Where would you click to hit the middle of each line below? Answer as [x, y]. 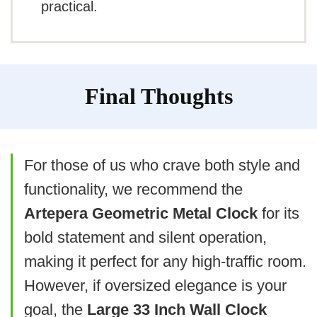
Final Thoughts [158, 96]
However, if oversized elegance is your [155, 285]
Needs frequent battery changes [167, 53]
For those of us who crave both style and [162, 165]
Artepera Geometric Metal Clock [141, 213]
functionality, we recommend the [133, 189]
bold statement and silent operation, [145, 237]
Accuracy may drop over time [159, 82]
